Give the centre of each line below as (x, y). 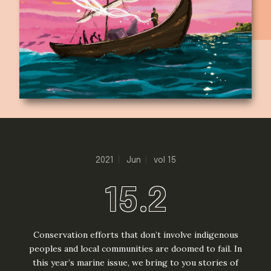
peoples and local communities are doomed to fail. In (135, 248)
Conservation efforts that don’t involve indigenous (135, 234)
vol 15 (165, 160)
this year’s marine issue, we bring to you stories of (135, 262)
